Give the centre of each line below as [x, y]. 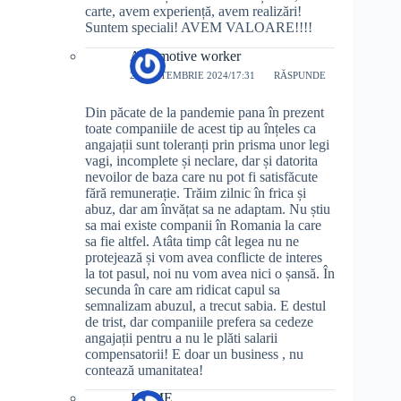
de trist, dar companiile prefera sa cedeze [199, 321]
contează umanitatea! [144, 370]
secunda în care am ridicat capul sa [183, 289]
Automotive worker [185, 55]
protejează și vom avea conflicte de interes [204, 257]
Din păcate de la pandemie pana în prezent [205, 112]
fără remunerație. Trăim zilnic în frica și [196, 192]
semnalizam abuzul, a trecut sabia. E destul [205, 305]
